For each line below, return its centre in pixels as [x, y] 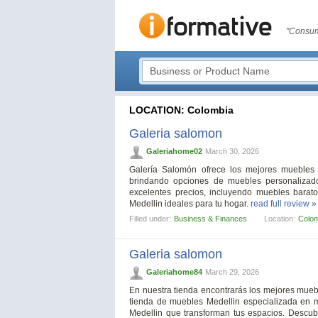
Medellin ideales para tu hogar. [190, 204]
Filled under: [150, 219]
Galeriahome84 [174, 272]
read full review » [284, 204]
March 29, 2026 [232, 272]
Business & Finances [210, 219]
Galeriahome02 [174, 151]
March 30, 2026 [232, 151]
